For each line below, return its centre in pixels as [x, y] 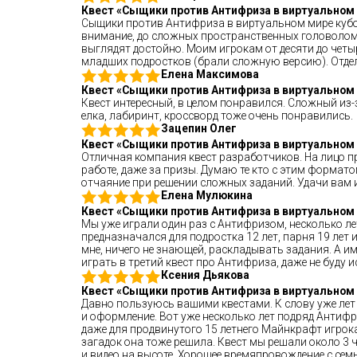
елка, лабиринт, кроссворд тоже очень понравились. [217, 116]
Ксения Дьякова [205, 275]
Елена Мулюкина [207, 195]
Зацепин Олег [199, 128]
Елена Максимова [210, 74]
